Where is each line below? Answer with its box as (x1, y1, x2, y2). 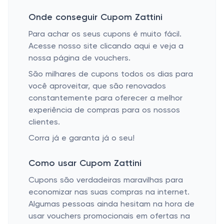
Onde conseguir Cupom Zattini (28, 13, 162, 22)
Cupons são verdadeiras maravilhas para (28, 176, 183, 184)
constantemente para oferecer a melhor (28, 94, 182, 102)
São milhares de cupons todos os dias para (28, 70, 193, 78)
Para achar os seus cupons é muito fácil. (28, 30, 181, 38)
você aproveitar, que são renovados (28, 82, 166, 90)
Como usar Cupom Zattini (28, 159, 141, 168)
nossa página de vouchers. (28, 54, 130, 62)
